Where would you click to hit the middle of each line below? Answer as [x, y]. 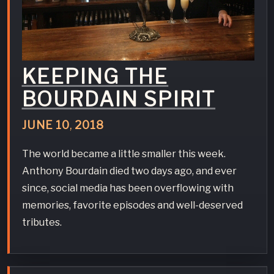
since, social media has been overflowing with [128, 188]
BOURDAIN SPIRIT [119, 99]
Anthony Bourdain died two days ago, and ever [129, 171]
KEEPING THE [95, 76]
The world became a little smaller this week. [124, 154]
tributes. [42, 222]
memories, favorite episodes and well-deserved [132, 205]
